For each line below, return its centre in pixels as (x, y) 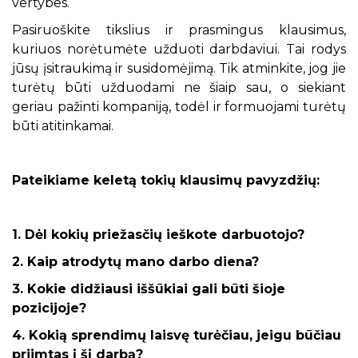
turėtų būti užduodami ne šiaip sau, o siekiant (179, 88)
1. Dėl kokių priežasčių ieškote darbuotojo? (158, 235)
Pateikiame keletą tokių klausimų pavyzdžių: (166, 180)
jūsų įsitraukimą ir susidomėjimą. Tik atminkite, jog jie (179, 68)
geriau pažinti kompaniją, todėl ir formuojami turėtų (179, 107)
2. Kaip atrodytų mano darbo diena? (135, 262)
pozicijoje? (49, 308)
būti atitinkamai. (63, 126)
